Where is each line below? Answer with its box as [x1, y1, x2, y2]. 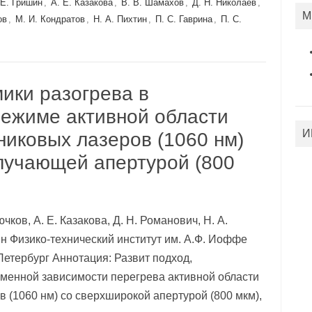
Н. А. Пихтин [93, 14, 147, 24]
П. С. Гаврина [155, 14, 212, 24]
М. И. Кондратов [15, 14, 85, 24]
